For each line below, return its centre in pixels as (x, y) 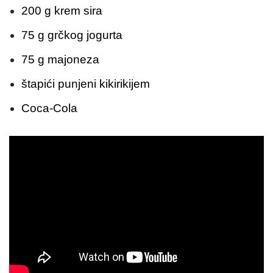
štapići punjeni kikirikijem (86, 84)
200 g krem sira (62, 11)
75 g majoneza (60, 60)
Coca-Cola (49, 108)
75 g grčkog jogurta (72, 35)
